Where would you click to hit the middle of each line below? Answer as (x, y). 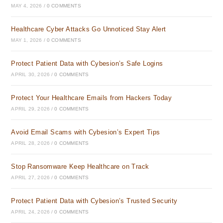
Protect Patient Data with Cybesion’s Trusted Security (94, 201)
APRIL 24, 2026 (31, 212)
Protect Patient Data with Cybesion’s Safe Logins (87, 63)
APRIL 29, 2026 (31, 109)
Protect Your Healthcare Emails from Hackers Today (92, 98)
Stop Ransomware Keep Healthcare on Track (80, 167)
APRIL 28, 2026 (31, 143)
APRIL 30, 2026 (31, 74)
